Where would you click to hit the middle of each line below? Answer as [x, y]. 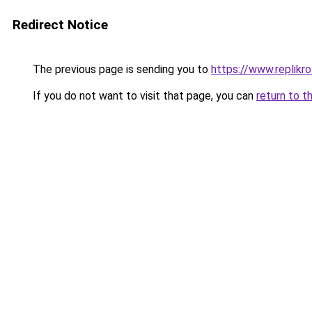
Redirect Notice [60, 25]
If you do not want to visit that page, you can [143, 96]
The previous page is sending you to [120, 69]
